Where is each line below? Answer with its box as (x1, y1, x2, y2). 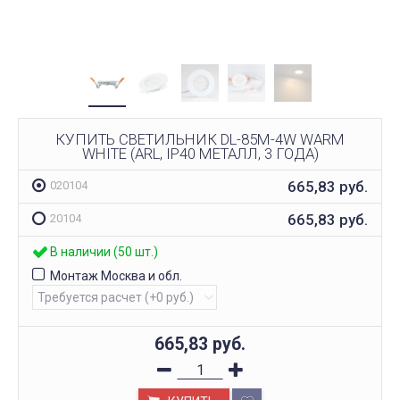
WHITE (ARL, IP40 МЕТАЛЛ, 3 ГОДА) (81, 144, 319, 162)
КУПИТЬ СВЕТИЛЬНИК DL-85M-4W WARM (55, 129, 345, 148)
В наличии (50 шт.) (50, 245, 158, 260)
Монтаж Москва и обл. (50, 269, 182, 284)
